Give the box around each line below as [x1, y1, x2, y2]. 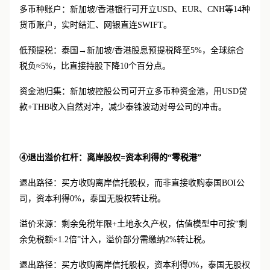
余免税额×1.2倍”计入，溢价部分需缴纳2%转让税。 [19, 235, 210, 244]
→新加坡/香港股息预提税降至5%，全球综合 [78, 46, 244, 55]
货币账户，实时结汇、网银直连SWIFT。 [19, 20, 172, 30]
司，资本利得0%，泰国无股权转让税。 [19, 194, 166, 203]
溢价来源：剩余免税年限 [19, 219, 112, 228]
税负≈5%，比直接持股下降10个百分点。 [19, 61, 171, 71]
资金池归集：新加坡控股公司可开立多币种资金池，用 [19, 87, 222, 96]
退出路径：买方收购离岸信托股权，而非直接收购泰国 [19, 178, 222, 187]
